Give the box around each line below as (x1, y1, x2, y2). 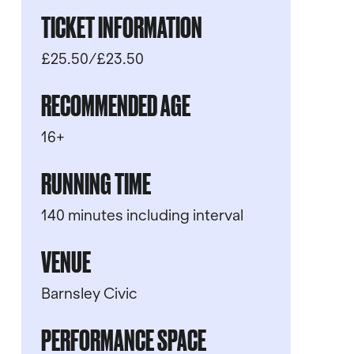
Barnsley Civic (40, 284, 137, 303)
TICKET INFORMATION (40, 8, 202, 43)
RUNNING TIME (40, 164, 151, 200)
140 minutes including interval (40, 205, 243, 224)
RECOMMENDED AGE (40, 86, 190, 122)
